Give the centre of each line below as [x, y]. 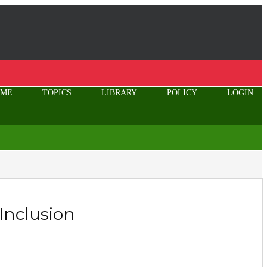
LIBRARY [119, 93]
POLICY [182, 93]
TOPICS [57, 93]
